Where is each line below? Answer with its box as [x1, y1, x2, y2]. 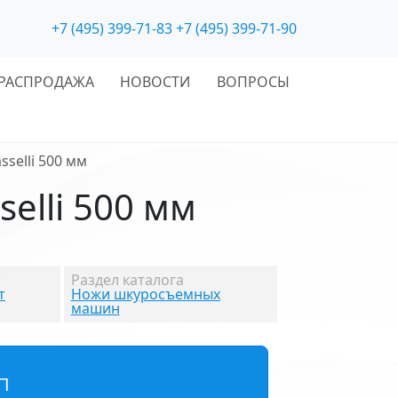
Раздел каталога [70, 270, 184, 290]
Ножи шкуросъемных [70, 284, 220, 304]
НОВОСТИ [120, 72, 191, 92]
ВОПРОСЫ [216, 72, 290, 92]
